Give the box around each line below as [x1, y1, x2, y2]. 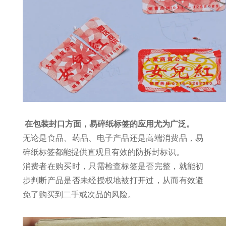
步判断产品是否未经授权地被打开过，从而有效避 [22, 176, 204, 185]
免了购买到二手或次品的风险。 [22, 190, 136, 199]
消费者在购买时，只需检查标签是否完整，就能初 [22, 162, 204, 171]
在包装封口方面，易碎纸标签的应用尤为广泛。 [24, 120, 194, 128]
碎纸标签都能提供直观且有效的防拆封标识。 [22, 148, 184, 156]
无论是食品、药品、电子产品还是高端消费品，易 [22, 134, 204, 142]
